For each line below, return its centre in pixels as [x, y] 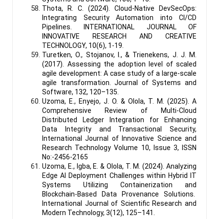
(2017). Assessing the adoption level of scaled [119, 64]
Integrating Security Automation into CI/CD [119, 17]
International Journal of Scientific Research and [119, 203]
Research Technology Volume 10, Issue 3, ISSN [119, 147]
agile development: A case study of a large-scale [119, 73]
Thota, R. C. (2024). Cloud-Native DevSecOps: [119, 8]
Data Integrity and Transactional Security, [119, 129]
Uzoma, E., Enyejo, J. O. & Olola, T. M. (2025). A [119, 101]
